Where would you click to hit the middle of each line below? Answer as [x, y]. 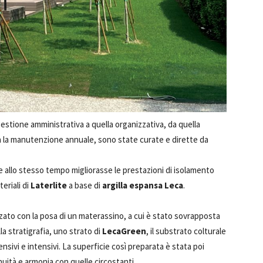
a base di [85, 185]
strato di [86, 231]
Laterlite [49, 185]
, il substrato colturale [186, 231]
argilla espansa [132, 185]
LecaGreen [124, 231]
